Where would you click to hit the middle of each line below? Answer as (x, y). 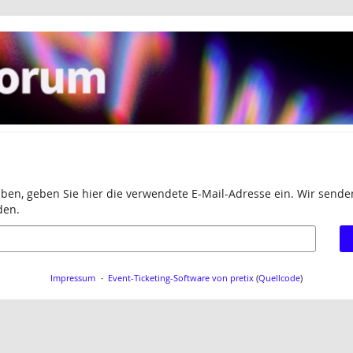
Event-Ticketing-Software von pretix (181, 277)
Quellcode (280, 277)
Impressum (72, 277)
